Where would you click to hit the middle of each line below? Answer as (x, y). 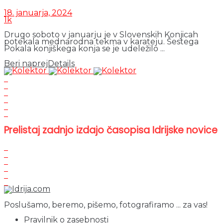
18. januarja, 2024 (38, 13)
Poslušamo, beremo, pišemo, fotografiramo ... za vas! (106, 205)
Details (61, 64)
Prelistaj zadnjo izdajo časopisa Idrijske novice (111, 130)
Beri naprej (26, 64)
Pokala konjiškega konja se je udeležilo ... (84, 49)
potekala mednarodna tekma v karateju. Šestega (101, 42)
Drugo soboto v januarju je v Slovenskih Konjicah (101, 35)
